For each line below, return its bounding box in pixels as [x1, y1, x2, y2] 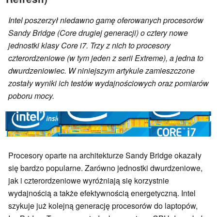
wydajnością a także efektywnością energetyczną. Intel [8, 187, 196, 199]
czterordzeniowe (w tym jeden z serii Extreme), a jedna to [8, 52, 203, 63]
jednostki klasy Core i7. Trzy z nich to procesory [8, 39, 170, 51]
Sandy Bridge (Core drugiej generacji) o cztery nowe [8, 27, 188, 38]
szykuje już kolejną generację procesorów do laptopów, [8, 200, 198, 211]
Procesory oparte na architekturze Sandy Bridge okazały [8, 149, 201, 161]
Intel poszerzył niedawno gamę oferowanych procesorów [8, 14, 203, 26]
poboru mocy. [8, 90, 54, 101]
